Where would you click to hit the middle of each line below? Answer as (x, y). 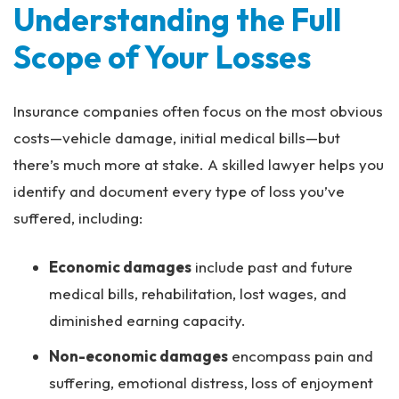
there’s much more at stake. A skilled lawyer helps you (199, 164)
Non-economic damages (138, 356)
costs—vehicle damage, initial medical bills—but (177, 138)
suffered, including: (78, 218)
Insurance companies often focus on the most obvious (198, 111)
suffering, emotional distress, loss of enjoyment (211, 383)
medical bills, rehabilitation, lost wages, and (198, 293)
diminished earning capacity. (147, 320)
